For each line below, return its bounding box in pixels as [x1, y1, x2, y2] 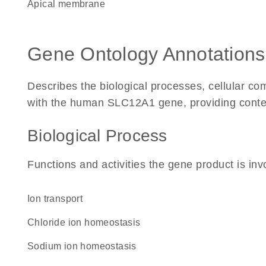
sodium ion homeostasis [34, 241, 137, 251]
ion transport [30, 194, 83, 204]
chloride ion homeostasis [34, 217, 141, 227]
